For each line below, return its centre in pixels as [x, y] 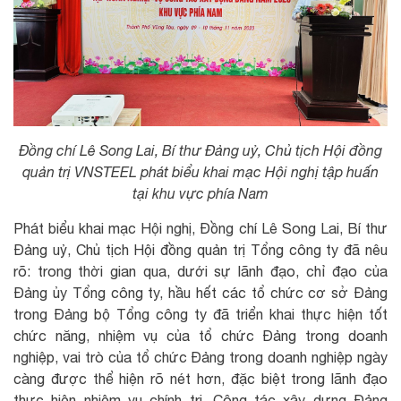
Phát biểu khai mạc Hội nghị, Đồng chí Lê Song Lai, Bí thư [200, 229]
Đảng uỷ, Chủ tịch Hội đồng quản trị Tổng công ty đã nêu [200, 250]
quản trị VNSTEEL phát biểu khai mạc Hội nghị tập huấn [200, 172]
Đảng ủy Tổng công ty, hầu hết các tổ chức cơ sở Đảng [200, 293]
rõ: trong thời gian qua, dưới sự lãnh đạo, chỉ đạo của [200, 272]
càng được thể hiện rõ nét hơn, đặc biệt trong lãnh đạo [200, 379]
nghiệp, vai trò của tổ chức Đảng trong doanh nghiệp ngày [200, 358]
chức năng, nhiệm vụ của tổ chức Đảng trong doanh [200, 336]
